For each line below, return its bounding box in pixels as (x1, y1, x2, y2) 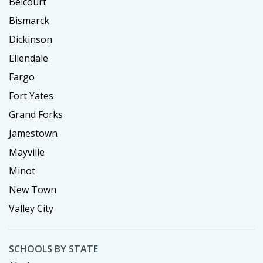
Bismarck (9, 14, 49, 28)
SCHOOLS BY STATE (9, 242, 98, 256)
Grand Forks (9, 108, 63, 122)
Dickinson (9, 33, 52, 46)
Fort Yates (9, 89, 53, 103)
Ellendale (9, 52, 48, 65)
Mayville (9, 146, 45, 159)
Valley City (9, 202, 53, 215)
